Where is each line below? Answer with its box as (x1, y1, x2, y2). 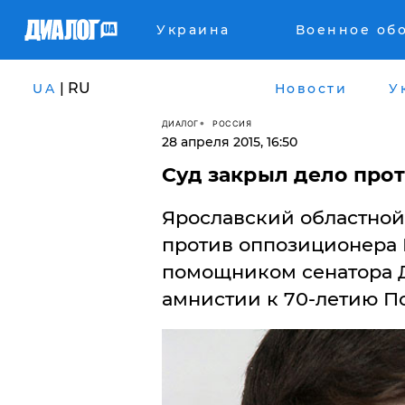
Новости (274, 80, 347, 97)
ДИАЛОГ (161, 118, 199, 128)
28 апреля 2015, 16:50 (161, 134, 297, 150)
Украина (156, 22, 231, 38)
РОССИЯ (212, 118, 251, 128)
